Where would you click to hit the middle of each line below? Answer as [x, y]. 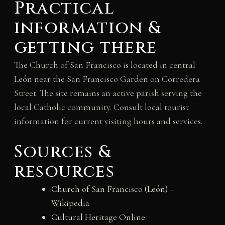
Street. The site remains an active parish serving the [108, 93]
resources [64, 172]
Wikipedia [70, 203]
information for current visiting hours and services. [108, 121]
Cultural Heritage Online [98, 217]
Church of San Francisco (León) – [113, 189]
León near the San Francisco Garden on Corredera [107, 79]
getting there [85, 47]
